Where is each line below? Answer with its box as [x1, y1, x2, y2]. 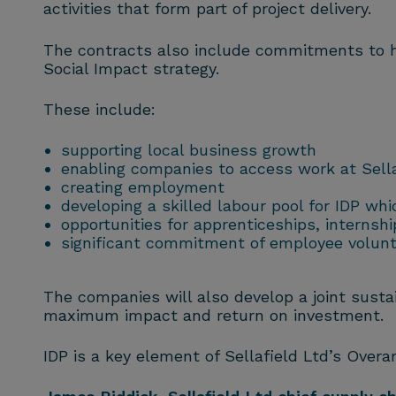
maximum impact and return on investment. [42, 305, 384, 324]
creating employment [60, 177, 225, 196]
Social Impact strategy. [42, 58, 219, 78]
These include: [42, 99, 156, 118]
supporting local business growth [60, 140, 316, 159]
